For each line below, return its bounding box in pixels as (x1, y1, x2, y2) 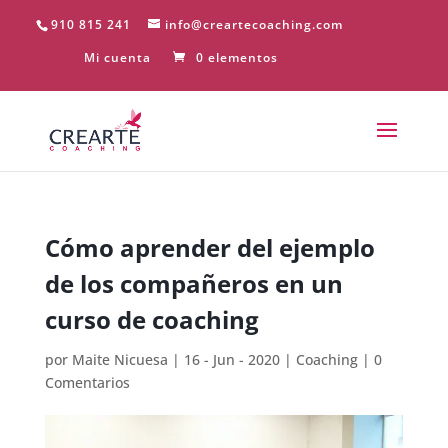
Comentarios (44, 373, 130, 392)
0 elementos (196, 49, 279, 66)
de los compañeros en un (44, 267, 343, 300)
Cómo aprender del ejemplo (44, 231, 375, 264)
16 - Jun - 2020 (183, 350, 280, 369)
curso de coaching (44, 303, 259, 336)
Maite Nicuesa (71, 350, 168, 369)
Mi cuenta (84, 49, 152, 66)
